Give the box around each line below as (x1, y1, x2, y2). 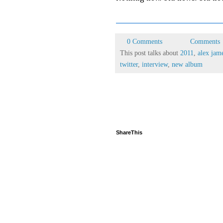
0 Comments (127, 37, 163, 46)
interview (142, 60, 168, 69)
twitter (120, 60, 138, 69)
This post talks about (120, 49, 180, 57)
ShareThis (116, 129, 142, 136)
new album (172, 60, 203, 69)
